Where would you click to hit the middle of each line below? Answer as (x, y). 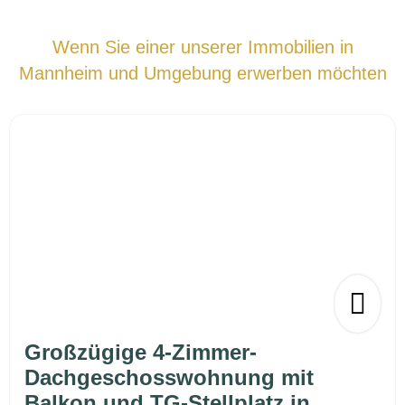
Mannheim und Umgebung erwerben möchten (202, 74)
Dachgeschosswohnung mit (169, 378)
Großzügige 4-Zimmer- (141, 353)
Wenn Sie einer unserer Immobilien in (202, 47)
